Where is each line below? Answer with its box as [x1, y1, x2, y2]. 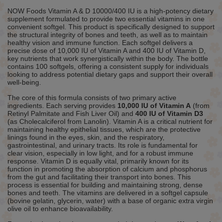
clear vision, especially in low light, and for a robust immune [7, 149, 193, 157]
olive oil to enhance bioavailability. [7, 204, 113, 213]
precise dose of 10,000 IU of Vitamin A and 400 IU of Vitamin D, [7, 46, 206, 55]
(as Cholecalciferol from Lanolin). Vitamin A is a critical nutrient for [7, 117, 213, 125]
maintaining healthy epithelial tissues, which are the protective [7, 125, 201, 133]
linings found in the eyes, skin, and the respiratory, [7, 133, 165, 141]
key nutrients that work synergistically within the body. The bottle [7, 54, 208, 62]
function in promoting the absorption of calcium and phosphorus [7, 165, 207, 173]
